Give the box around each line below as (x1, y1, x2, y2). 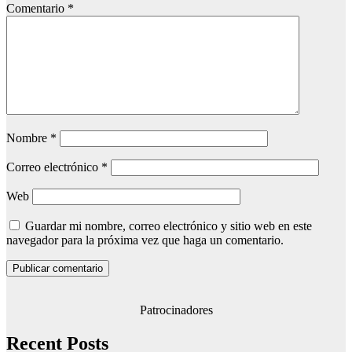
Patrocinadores (139, 303, 213, 317)
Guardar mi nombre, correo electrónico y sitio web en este (25, 219, 312, 233)
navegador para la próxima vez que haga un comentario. (6, 233, 284, 247)
